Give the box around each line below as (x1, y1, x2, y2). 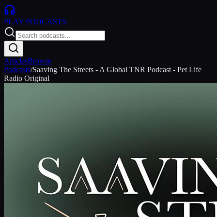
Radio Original (4, 74, 49, 82)
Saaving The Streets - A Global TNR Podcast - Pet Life (32, 65, 201, 74)
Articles (4, 57, 28, 65)
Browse (28, 57, 51, 65)
